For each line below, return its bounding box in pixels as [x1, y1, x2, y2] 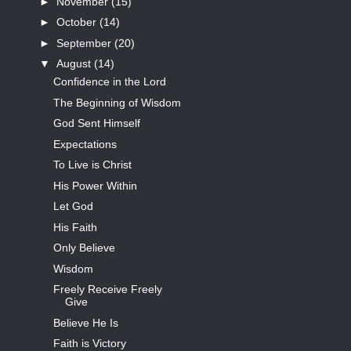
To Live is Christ [52, 158, 132, 172]
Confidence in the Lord [52, 75, 166, 89]
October [56, 16, 100, 29]
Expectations [52, 137, 117, 150]
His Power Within [52, 179, 137, 192]
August [56, 57, 94, 71]
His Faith [52, 220, 97, 233]
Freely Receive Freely [52, 283, 162, 296]
